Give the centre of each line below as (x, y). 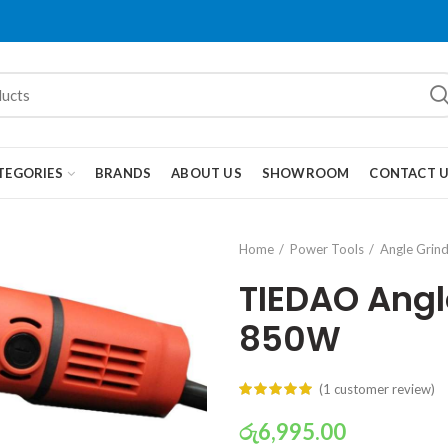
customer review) (383, 389)
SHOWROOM (305, 172)
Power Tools (327, 249)
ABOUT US (206, 172)
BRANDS (123, 172)
